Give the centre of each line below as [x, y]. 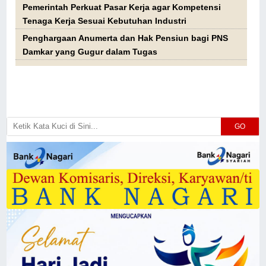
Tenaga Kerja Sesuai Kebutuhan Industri [105, 21]
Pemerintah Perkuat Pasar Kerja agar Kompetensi [122, 8]
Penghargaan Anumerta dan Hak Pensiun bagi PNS [126, 39]
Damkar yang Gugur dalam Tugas [90, 52]
